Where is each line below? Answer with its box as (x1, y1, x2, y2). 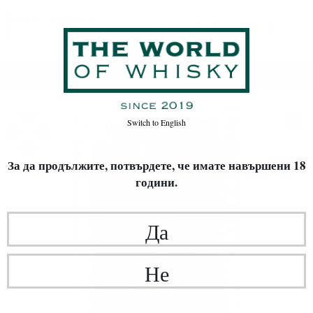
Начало (69, 70, 99, 81)
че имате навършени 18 (177, 156, 306, 174)
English (159, 117, 186, 128)
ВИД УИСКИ (141, 70, 191, 81)
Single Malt (201, 70, 244, 81)
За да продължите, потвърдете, (7, 156, 177, 174)
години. (136, 173, 177, 191)
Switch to (127, 117, 159, 128)
